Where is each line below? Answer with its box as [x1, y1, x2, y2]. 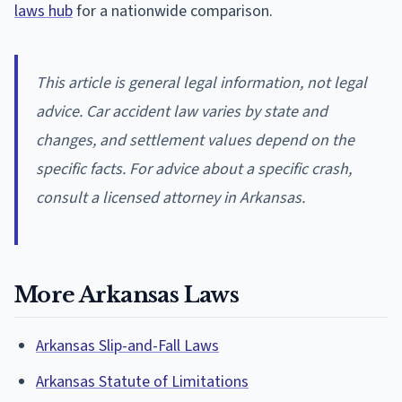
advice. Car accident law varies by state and [36, 100, 328, 124]
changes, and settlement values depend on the [36, 129, 354, 153]
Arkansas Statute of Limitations [36, 371, 249, 394]
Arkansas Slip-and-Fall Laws [36, 335, 219, 358]
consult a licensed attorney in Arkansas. [36, 187, 305, 210]
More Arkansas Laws [14, 282, 240, 309]
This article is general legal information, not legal [36, 72, 367, 95]
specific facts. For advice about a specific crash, [36, 158, 352, 181]
